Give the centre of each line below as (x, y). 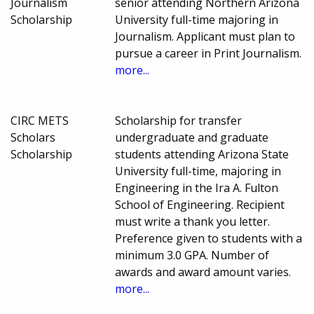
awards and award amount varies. (203, 272)
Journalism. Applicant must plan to (205, 36)
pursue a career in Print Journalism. (209, 53)
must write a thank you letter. (193, 221)
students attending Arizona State (202, 154)
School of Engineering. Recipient (200, 204)
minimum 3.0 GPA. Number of (192, 255)
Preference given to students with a (209, 238)
